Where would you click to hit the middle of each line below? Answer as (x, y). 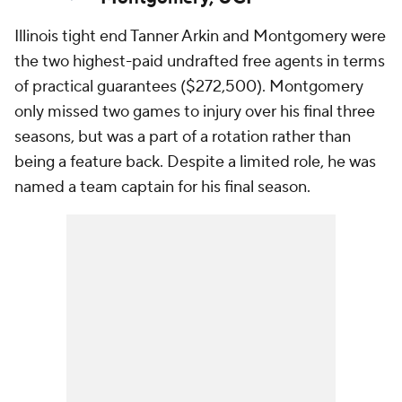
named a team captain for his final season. (162, 187)
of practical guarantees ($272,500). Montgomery (189, 87)
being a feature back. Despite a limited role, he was (195, 162)
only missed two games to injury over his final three (195, 112)
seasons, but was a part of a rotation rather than (183, 137)
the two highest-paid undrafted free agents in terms (200, 61)
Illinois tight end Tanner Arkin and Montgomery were (200, 36)
